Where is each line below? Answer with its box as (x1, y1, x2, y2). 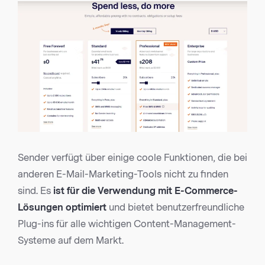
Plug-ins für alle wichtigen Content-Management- (18, 218, 236, 230)
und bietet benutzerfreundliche (106, 202, 244, 214)
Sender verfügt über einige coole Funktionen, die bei (18, 152, 247, 164)
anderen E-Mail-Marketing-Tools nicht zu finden (18, 169, 228, 180)
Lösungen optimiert (18, 202, 106, 214)
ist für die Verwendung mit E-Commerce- (53, 185, 238, 197)
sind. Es (18, 185, 53, 197)
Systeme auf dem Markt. (18, 235, 124, 247)
